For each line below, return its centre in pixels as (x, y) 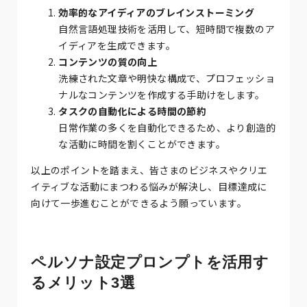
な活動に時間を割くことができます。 (142, 144)
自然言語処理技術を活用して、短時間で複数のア (167, 28)
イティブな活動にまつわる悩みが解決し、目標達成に (149, 186)
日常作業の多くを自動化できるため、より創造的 (167, 127)
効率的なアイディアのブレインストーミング (157, 12)
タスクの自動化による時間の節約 (133, 111)
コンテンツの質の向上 (108, 61)
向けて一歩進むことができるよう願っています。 (139, 202)
